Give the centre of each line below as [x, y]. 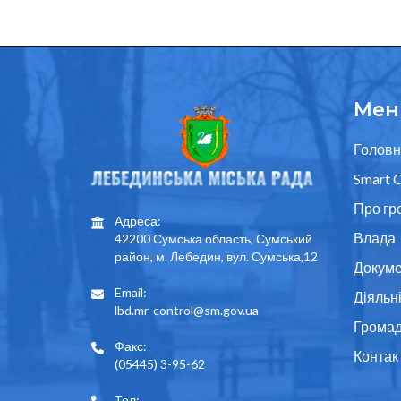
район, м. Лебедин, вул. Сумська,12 [216, 256]
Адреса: [138, 220]
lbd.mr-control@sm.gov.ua [187, 310]
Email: [131, 292]
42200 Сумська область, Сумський [213, 238]
